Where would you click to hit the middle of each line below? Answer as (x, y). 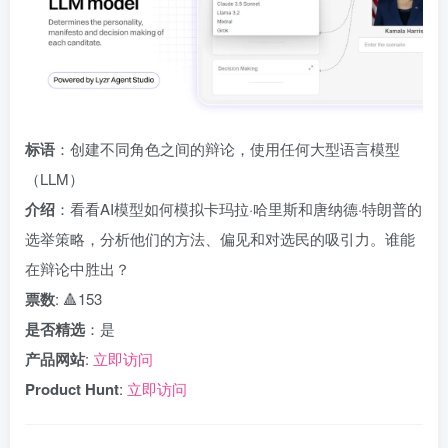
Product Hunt (72, 389)
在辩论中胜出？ (77, 268)
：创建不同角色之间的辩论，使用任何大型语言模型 (227, 148)
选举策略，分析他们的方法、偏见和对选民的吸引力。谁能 (220, 238)
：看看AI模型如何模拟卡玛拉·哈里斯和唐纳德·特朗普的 (238, 208)
